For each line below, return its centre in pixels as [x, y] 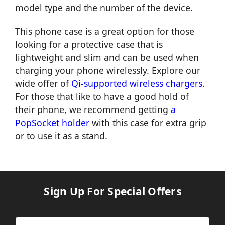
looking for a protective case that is [89, 44]
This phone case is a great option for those [105, 31]
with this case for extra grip [148, 122]
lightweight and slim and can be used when [107, 57]
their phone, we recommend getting [93, 109]
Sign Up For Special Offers [113, 192]
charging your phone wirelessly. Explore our [108, 70]
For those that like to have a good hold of [102, 96]
